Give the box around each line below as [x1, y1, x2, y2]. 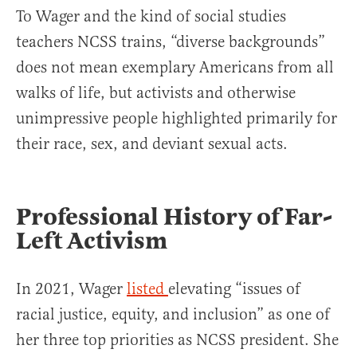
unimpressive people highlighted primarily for [16, 108, 337, 128]
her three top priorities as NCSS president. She [16, 330, 339, 350]
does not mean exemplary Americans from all [16, 57, 334, 77]
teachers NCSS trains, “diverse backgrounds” [16, 32, 325, 52]
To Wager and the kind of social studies [16, 6, 286, 26]
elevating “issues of [168, 279, 300, 299]
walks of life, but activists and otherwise [16, 83, 296, 103]
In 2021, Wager [16, 279, 127, 299]
